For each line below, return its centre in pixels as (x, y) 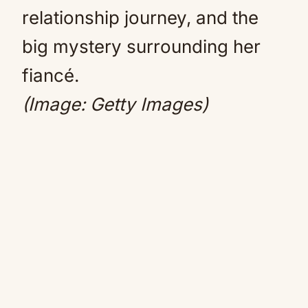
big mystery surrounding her (141, 46)
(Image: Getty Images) (120, 104)
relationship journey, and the (140, 18)
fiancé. (51, 75)
